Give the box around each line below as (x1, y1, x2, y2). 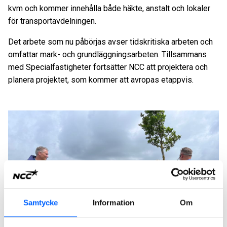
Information (92, 198, 135, 207)
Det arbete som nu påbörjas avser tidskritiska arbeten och (8, 36, 213, 47)
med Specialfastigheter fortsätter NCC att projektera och (8, 62, 208, 72)
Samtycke (23, 198, 58, 207)
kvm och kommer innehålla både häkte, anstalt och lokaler (8, 3, 210, 13)
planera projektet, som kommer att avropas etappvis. (8, 74, 194, 85)
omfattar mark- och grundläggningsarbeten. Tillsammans (8, 49, 207, 59)
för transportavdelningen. (8, 16, 96, 26)
